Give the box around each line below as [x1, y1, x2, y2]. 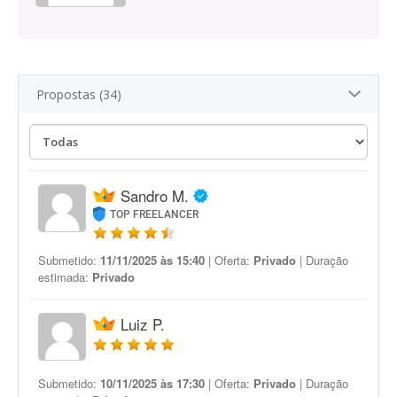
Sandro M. [121, 184, 189, 206]
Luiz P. [121, 313, 165, 335]
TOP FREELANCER [110, 208, 199, 221]
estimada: [38, 269, 92, 285]
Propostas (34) [36, 86, 121, 103]
